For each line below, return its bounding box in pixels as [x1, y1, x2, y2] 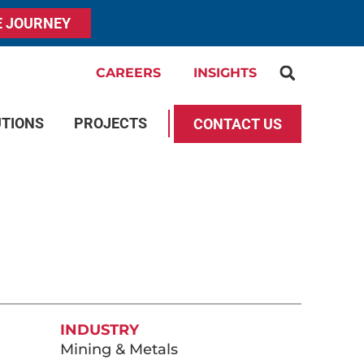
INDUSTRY [59, 320, 139, 339]
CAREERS [96, 65, 161, 80]
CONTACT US [193, 115, 282, 132]
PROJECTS [74, 115, 147, 132]
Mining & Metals [59, 340, 178, 358]
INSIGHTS [193, 65, 257, 80]
